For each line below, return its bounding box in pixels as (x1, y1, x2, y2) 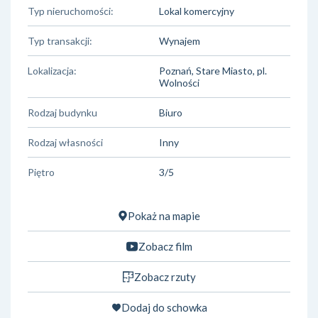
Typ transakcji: (28, 34, 92, 47)
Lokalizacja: (28, 64, 77, 77)
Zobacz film (138, 239, 192, 253)
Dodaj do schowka (121, 300, 207, 314)
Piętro (28, 165, 55, 178)
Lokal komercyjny (159, 4, 234, 17)
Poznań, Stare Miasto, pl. (159, 64, 267, 77)
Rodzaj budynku (28, 106, 97, 119)
